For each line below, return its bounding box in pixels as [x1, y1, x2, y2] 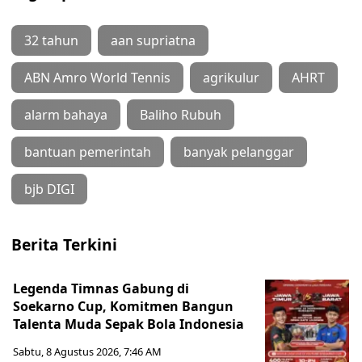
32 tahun [24, 31, 78, 49]
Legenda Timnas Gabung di [13, 279, 189, 297]
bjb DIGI [24, 179, 74, 198]
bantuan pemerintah [24, 142, 151, 161]
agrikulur [203, 68, 259, 86]
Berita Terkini [11, 233, 117, 255]
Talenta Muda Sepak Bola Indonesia [13, 314, 244, 333]
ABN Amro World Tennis [24, 68, 170, 86]
